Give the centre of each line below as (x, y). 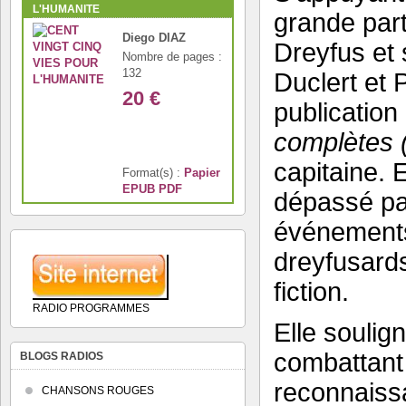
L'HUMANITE (66, 9)
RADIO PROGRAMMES (91, 308)
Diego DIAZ (154, 38)
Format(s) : (153, 173)
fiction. (311, 292)
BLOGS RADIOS (62, 356)
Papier (202, 173)
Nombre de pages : (172, 57)
